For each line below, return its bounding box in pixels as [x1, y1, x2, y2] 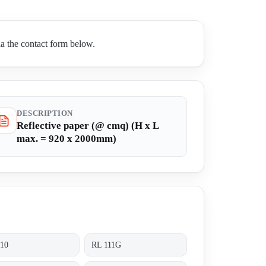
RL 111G [91, 240, 122, 249]
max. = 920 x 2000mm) [17, 133, 116, 145]
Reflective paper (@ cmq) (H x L [17, 120, 159, 132]
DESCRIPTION [17, 109, 73, 118]
